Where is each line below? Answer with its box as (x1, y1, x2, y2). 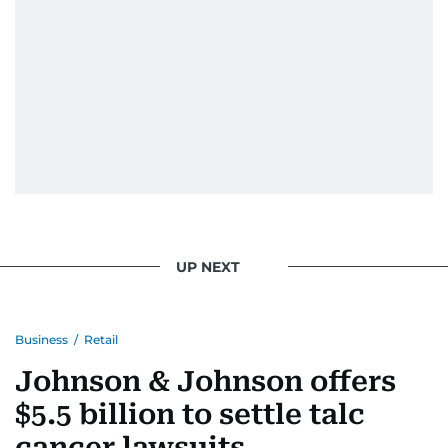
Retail (84, 332, 118, 347)
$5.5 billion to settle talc (15, 398, 365, 431)
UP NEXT (176, 257, 240, 276)
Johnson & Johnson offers (15, 365, 396, 398)
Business (15, 332, 68, 347)
